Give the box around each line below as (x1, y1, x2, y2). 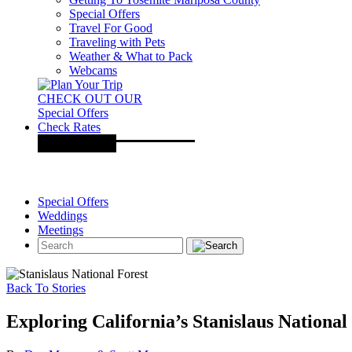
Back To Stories (6, 281, 86, 295)
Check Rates (38, 120, 101, 134)
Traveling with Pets (69, 35, 165, 49)
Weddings (38, 209, 87, 222)
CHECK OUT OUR (38, 92, 142, 105)
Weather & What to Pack (69, 49, 192, 63)
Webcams (69, 64, 117, 77)
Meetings (38, 223, 83, 236)
